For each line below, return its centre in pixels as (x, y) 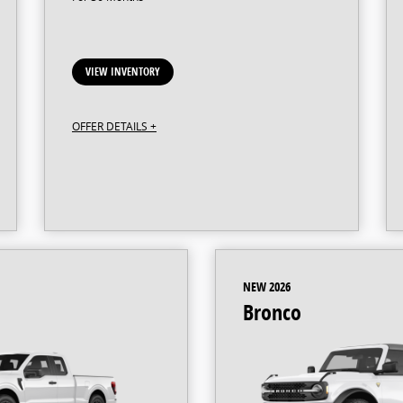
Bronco (272, 312)
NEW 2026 (267, 286)
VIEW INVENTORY (123, 71)
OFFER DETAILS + (114, 125)
